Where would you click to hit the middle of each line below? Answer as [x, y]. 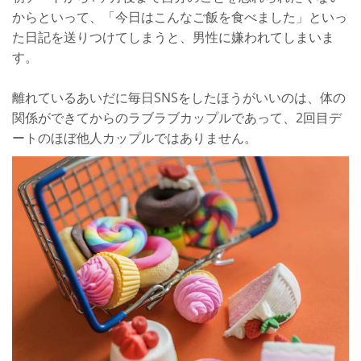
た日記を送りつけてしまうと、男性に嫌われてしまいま [173, 37]
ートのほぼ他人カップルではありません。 [135, 138]
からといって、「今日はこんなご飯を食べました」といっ [180, 17]
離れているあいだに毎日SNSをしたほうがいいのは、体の [179, 98]
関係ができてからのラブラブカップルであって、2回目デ [177, 118]
